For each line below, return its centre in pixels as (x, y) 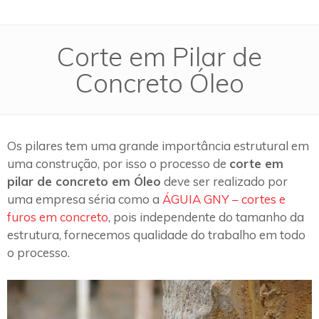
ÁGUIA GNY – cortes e (224, 199)
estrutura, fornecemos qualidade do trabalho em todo (156, 235)
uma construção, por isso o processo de (118, 164)
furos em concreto (58, 217)
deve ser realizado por (224, 182)
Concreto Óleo (159, 83)
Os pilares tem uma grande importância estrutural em (158, 146)
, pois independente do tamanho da (206, 217)
